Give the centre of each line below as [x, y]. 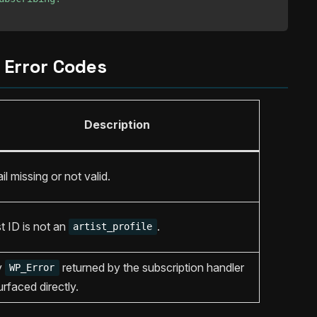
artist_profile [113, 227]
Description [117, 124]
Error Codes [55, 66]
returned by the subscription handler [151, 267]
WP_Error [32, 268]
